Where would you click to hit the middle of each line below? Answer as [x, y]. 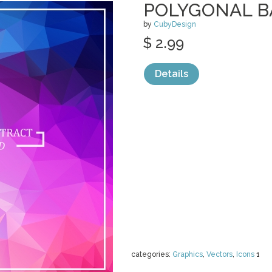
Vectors [219, 254]
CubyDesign [175, 24]
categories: [152, 254]
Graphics [188, 254]
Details [172, 74]
